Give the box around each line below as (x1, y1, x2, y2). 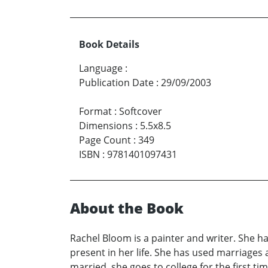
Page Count (79, 133, 131, 147)
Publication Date (79, 76, 154, 90)
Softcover (119, 105, 162, 118)
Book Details (79, 38, 139, 51)
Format (79, 105, 112, 118)
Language (79, 62, 123, 75)
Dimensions (79, 119, 133, 133)
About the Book (70, 198, 184, 218)
